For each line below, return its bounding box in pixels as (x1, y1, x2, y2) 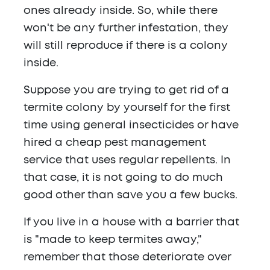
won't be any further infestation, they (24, 23, 228, 34)
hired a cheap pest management (24, 137, 206, 149)
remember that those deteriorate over (24, 252, 231, 263)
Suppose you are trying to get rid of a (24, 85, 229, 96)
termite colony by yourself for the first (24, 102, 230, 114)
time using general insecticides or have (24, 120, 239, 131)
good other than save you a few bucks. (24, 190, 237, 201)
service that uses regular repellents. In (24, 155, 231, 166)
